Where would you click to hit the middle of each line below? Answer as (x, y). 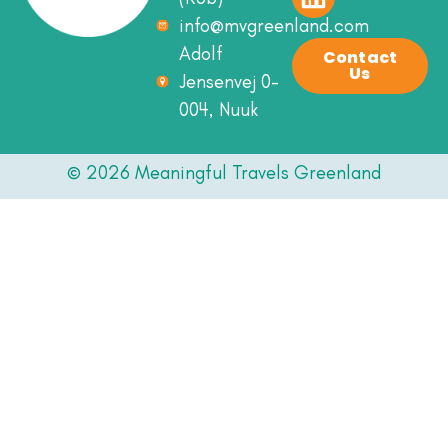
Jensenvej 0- (228, 81)
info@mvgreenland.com (273, 25)
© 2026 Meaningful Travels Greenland (224, 172)
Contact (360, 57)
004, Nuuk (218, 109)
